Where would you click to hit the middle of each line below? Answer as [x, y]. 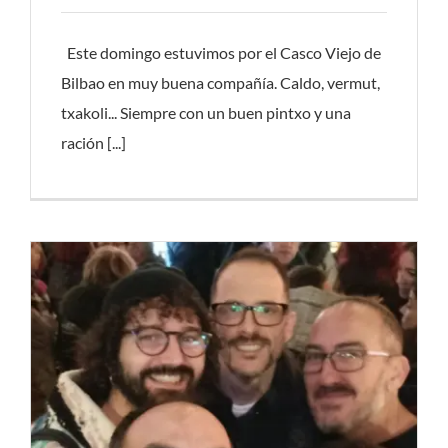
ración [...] [93, 143]
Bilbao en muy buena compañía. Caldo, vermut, [220, 83]
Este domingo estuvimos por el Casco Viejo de [220, 53]
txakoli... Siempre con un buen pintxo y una [205, 113]
